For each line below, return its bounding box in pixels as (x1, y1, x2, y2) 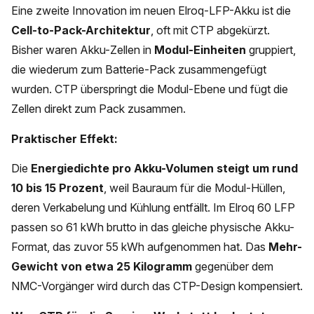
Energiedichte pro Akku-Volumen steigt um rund (31, 161, 298, 176)
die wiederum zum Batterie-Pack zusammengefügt (11, 62, 266, 77)
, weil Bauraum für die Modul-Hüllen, (104, 181, 285, 196)
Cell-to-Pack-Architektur (11, 23, 151, 38)
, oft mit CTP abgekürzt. (151, 23, 270, 38)
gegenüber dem (192, 259, 273, 274)
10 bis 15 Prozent (11, 181, 104, 196)
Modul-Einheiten (154, 43, 246, 57)
